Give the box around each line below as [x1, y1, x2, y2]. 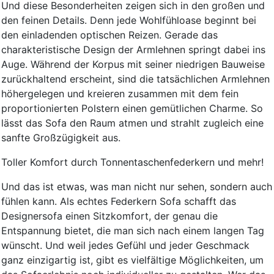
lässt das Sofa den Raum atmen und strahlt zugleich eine [1, 116, 264, 129]
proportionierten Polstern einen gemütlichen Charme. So [1, 102, 263, 114]
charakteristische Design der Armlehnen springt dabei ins [1, 43, 265, 56]
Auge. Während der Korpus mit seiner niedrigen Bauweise [1, 57, 265, 70]
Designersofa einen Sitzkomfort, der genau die [1, 209, 218, 222]
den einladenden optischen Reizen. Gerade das [1, 28, 218, 41]
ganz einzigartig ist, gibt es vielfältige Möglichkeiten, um [1, 253, 264, 266]
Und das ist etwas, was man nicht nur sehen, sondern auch [1, 180, 272, 193]
